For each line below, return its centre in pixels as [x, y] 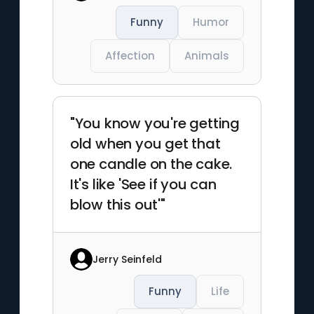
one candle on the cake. [151, 164]
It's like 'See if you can [143, 184]
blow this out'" [117, 205]
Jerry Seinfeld [127, 259]
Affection [130, 56]
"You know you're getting [155, 123]
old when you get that [145, 144]
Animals [207, 56]
